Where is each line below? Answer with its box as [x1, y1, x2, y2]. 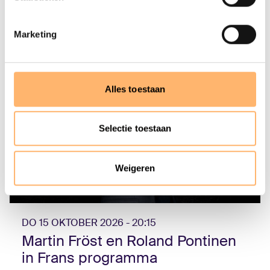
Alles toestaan [104, 83, 166, 94]
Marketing [14, 28, 57, 39]
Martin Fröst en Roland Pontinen [22, 231, 236, 250]
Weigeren [115, 162, 155, 173]
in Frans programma [22, 248, 157, 267]
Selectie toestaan [98, 123, 172, 134]
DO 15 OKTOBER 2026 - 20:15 [22, 216, 156, 229]
